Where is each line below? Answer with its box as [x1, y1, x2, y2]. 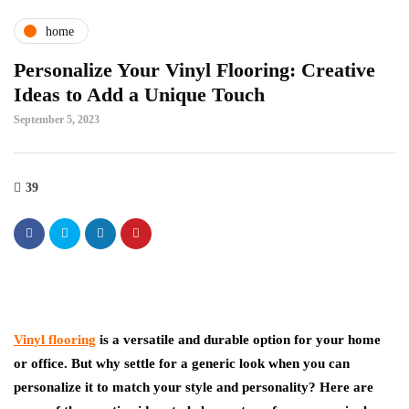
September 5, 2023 [14, 113, 100, 126]
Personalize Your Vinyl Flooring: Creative [14, 58, 375, 81]
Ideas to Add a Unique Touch [14, 83, 265, 106]
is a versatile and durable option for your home [96, 332, 381, 347]
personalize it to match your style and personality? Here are [14, 380, 373, 394]
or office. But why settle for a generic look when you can [14, 356, 350, 371]
